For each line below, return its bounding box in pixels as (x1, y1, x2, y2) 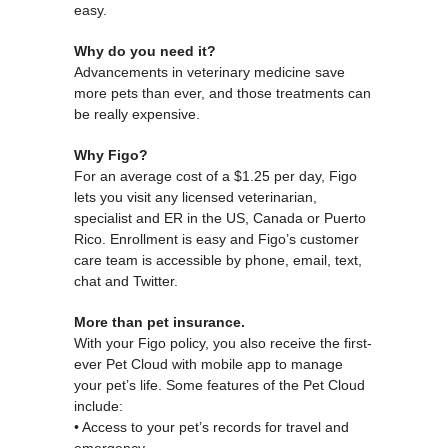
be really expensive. (74, 105, 200, 122)
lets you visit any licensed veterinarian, (74, 188, 317, 205)
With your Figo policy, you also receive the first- (74, 334, 372, 351)
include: (74, 397, 123, 414)
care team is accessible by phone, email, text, (74, 251, 362, 268)
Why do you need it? (74, 42, 216, 59)
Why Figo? (74, 146, 148, 163)
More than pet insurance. (74, 313, 245, 330)
